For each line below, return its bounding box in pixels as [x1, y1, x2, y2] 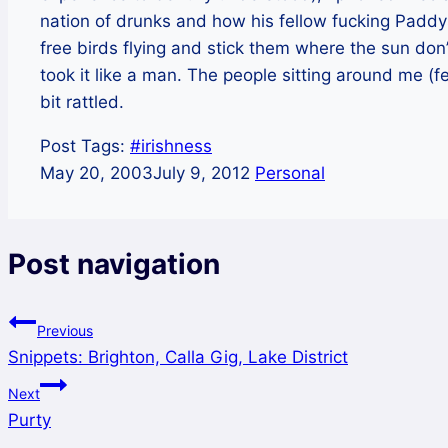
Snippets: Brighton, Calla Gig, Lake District [8, 346, 348, 367]
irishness [141, 136, 212, 157]
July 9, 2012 [153, 163, 250, 184]
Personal [255, 163, 325, 184]
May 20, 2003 [40, 163, 153, 184]
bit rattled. [40, 92, 124, 113]
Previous [37, 321, 93, 339]
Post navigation [8, 246, 220, 281]
